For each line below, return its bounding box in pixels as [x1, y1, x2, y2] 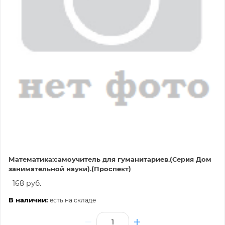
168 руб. [13, 179, 41, 188]
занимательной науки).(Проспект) [9, 165, 131, 173]
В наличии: [9, 196, 50, 204]
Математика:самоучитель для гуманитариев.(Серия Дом [9, 155, 211, 164]
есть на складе [50, 196, 96, 204]
